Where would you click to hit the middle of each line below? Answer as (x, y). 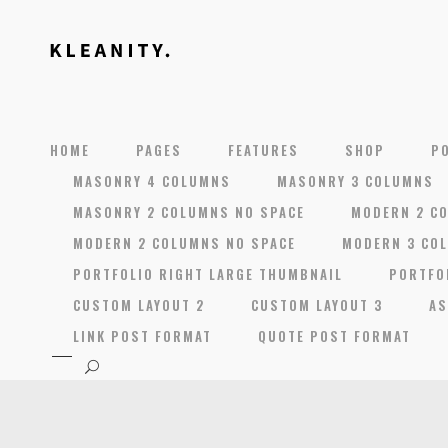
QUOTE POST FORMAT (334, 336)
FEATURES (263, 150)
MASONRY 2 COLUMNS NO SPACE (189, 212)
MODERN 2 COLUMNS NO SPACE (184, 243)
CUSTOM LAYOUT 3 (317, 305)
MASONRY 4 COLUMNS (152, 181)
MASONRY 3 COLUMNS (355, 181)
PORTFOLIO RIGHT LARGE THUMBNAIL (208, 274)
